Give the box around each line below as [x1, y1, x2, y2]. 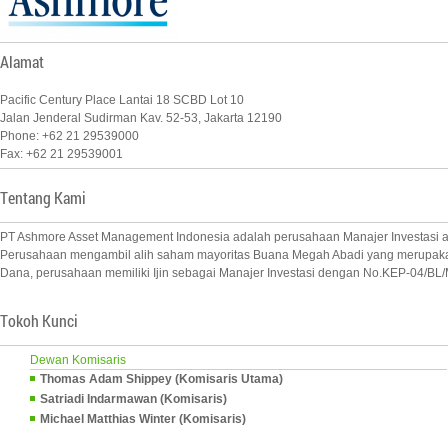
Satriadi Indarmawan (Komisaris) [40, 392, 227, 406]
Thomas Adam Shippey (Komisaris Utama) [40, 372, 283, 386]
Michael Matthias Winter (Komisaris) [40, 412, 246, 426]
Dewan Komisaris [30, 353, 126, 367]
